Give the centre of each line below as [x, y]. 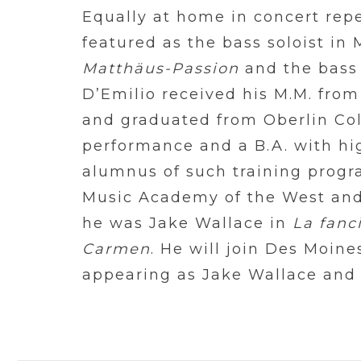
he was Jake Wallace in [187, 223]
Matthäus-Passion [161, 68]
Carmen [116, 249]
